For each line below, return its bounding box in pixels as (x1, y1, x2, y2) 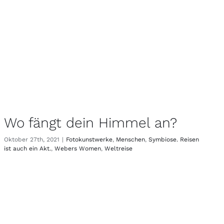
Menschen (115, 136, 145, 143)
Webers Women (54, 145, 101, 152)
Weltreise (104, 145, 132, 152)
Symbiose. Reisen (148, 136, 199, 143)
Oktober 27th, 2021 (3, 136, 59, 143)
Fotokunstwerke (65, 136, 112, 143)
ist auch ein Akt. (3, 145, 51, 152)
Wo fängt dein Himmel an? (3, 114, 177, 131)
